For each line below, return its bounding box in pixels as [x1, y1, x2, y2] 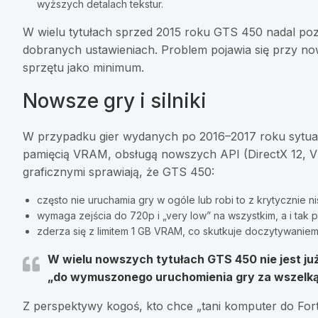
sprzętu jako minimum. [23, 60, 144, 75]
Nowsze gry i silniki [23, 89, 207, 114]
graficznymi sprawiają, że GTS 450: [23, 165, 214, 180]
